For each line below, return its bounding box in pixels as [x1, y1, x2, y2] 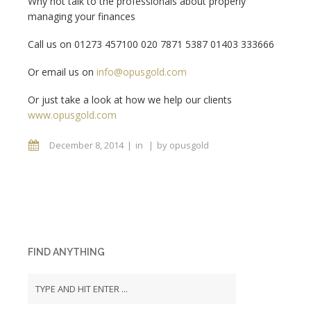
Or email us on [28, 65, 96, 78]
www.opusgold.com [28, 108, 117, 121]
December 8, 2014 [49, 139, 124, 151]
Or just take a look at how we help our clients [28, 93, 232, 106]
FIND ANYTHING [28, 246, 105, 258]
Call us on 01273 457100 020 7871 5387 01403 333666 [28, 37, 274, 51]
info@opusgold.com [96, 65, 187, 78]
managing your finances [28, 10, 135, 23]
